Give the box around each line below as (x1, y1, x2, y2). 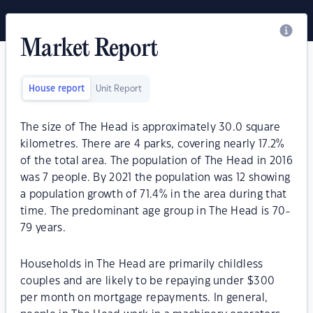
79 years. (20, 223, 66, 233)
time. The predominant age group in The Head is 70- (20, 206, 291, 217)
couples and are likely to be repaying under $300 (20, 276, 275, 286)
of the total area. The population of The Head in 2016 (20, 156, 293, 166)
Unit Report (96, 85, 142, 93)
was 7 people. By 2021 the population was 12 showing (20, 173, 291, 183)
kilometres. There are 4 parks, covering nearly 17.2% (20, 139, 285, 150)
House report (29, 85, 85, 93)
